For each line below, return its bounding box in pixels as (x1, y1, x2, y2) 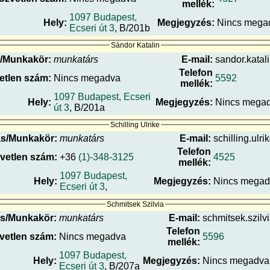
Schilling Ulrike (110, 121, 160, 130)
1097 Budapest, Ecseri (54, 91, 151, 102)
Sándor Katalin (110, 41, 160, 50)
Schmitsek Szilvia (106, 199, 164, 209)
